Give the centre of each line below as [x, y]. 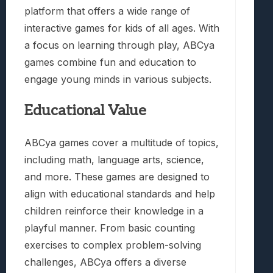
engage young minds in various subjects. [118, 80]
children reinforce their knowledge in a [114, 211]
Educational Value [85, 111]
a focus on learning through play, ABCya [119, 45]
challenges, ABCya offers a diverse [105, 262]
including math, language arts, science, [114, 160]
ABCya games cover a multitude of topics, [122, 143]
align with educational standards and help [120, 194]
